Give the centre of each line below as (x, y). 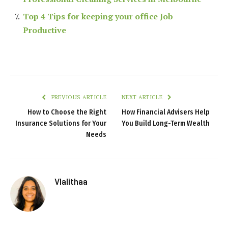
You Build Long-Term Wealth (166, 123)
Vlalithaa (71, 181)
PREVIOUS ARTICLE (78, 97)
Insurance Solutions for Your (61, 123)
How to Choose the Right (67, 112)
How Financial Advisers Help (166, 112)
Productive (45, 30)
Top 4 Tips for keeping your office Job (98, 16)
